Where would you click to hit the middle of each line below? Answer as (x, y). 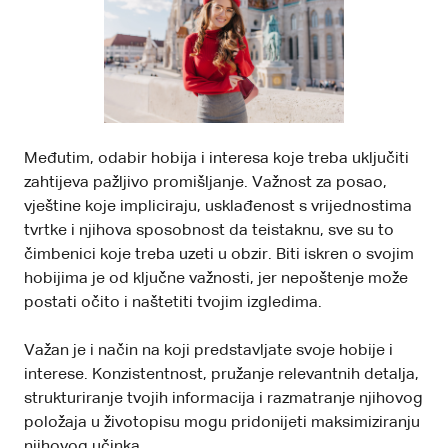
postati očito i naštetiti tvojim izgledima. (173, 302)
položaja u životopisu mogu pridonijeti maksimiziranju (222, 422)
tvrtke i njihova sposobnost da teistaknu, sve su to (209, 230)
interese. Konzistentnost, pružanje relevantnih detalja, (221, 374)
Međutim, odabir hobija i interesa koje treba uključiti (216, 158)
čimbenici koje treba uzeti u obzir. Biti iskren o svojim (219, 254)
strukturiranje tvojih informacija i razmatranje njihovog (223, 398)
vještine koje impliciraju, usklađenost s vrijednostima (218, 206)
